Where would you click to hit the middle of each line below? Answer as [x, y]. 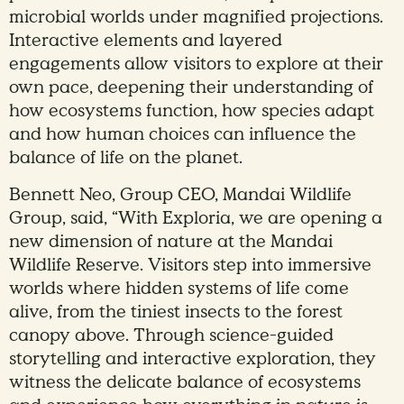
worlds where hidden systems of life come [179, 289]
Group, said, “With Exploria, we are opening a [196, 219]
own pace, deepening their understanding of [191, 88]
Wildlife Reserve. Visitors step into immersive [190, 266]
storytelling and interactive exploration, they [193, 359]
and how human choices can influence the [183, 135]
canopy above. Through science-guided [171, 336]
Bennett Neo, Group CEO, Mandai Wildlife [180, 195]
